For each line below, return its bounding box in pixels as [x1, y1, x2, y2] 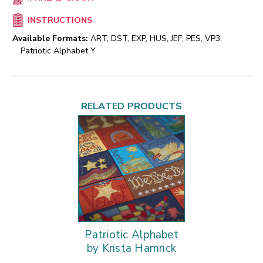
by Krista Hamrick [86, 241, 177, 257]
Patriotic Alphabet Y [21, 45, 96, 57]
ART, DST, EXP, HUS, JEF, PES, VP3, [90, 33, 222, 45]
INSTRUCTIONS [27, 15, 92, 26]
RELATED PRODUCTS [80, 100, 183, 113]
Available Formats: [12, 33, 88, 45]
